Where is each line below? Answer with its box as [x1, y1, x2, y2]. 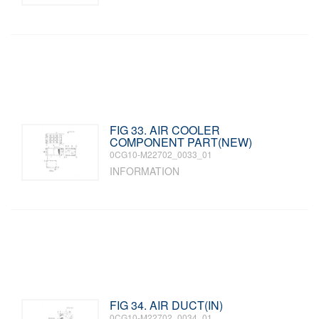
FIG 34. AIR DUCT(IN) [110, 297, 224, 313]
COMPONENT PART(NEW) [110, 134, 253, 150]
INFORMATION [110, 164, 180, 178]
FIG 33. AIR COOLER [110, 122, 221, 138]
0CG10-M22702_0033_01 [110, 148, 213, 160]
